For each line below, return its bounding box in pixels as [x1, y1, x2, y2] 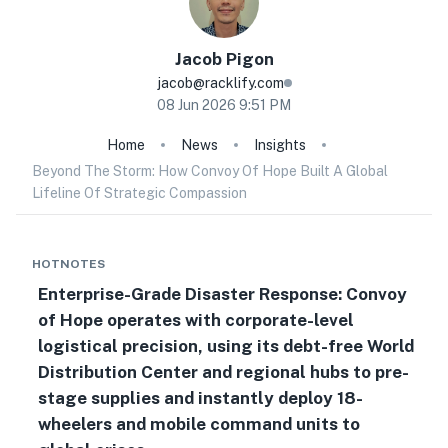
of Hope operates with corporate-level [37, 310, 354, 330]
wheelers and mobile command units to [37, 414, 360, 434]
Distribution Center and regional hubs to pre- [37, 362, 409, 382]
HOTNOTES [32, 257, 105, 271]
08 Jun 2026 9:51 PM [156, 97, 291, 113]
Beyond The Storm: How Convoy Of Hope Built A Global [32, 163, 388, 179]
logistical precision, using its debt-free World [37, 336, 414, 356]
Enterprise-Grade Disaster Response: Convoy [37, 284, 407, 304]
